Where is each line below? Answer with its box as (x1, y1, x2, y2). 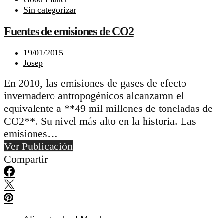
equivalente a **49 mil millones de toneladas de (4, 102, 213, 115)
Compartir (4, 153, 48, 165)
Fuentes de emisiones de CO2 (4, 25, 134, 38)
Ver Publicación (4, 140, 73, 153)
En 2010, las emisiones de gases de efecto (4, 77, 186, 90)
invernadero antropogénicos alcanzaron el (4, 90, 184, 102)
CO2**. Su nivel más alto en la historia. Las (4, 115, 196, 127)
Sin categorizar (23, 5, 76, 15)
